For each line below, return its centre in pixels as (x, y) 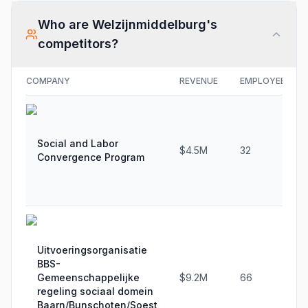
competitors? (78, 44)
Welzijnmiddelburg (149, 24)
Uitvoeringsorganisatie (92, 250)
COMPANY (48, 81)
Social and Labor (78, 143)
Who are (65, 24)
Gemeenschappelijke (88, 277)
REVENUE (199, 81)
